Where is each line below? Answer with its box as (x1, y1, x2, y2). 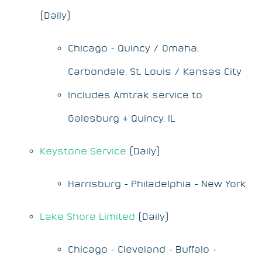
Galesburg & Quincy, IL (68, 112, 175, 123)
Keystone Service (40, 145, 126, 156)
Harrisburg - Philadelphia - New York (68, 178, 246, 189)
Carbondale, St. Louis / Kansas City (68, 65, 242, 77)
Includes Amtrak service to (68, 89, 202, 100)
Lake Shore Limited (40, 211, 135, 222)
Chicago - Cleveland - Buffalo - (68, 243, 216, 254)
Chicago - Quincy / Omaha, (68, 42, 199, 53)
